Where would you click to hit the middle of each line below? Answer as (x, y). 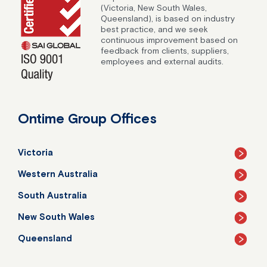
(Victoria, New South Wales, (154, 7)
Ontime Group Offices (87, 118)
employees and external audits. (162, 61)
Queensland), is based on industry (168, 18)
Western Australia (58, 174)
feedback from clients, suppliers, (165, 50)
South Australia (52, 195)
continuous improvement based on (170, 40)
